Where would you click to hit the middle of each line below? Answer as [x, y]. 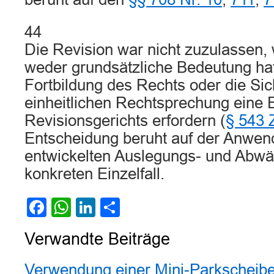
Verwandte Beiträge [97, 239]
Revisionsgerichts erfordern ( [125, 120]
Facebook [90, 207]
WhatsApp [116, 207]
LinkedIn [133, 207]
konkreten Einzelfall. [94, 174]
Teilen [146, 207]
